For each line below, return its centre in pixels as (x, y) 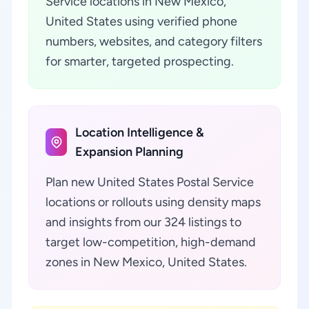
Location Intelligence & (140, 132)
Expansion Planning (130, 152)
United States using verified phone (141, 21)
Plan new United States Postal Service (150, 182)
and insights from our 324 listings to (143, 222)
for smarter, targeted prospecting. (140, 61)
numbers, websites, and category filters (154, 41)
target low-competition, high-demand (151, 242)
